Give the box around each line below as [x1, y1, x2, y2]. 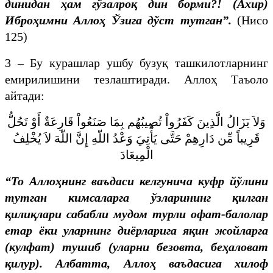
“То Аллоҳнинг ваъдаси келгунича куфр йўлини [5, 174, 268, 188]
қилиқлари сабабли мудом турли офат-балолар [5, 207, 268, 221]
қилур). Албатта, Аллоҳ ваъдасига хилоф [5, 256, 268, 270]
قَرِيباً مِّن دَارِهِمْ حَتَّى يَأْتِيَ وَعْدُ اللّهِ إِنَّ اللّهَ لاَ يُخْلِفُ [13, 131, 260, 145]
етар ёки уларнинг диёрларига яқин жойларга [5, 223, 268, 237]
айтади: [5, 88, 44, 102]
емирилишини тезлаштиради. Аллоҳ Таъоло [5, 72, 268, 86]
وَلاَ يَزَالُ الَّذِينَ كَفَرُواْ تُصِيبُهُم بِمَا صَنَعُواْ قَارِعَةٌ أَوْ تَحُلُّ [7, 115, 266, 129]
